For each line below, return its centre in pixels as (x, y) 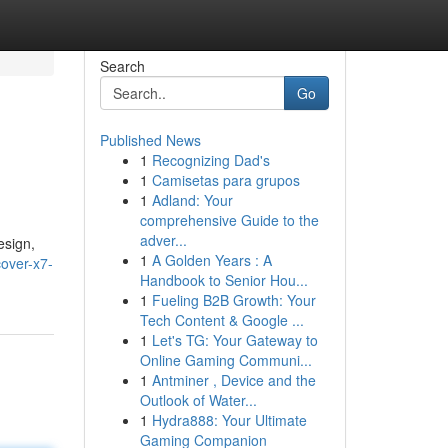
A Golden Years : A (211, 260)
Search (122, 66)
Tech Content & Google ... (221, 320)
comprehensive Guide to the (229, 220)
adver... (163, 240)
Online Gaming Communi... (225, 360)
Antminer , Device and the (233, 380)
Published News (150, 140)
